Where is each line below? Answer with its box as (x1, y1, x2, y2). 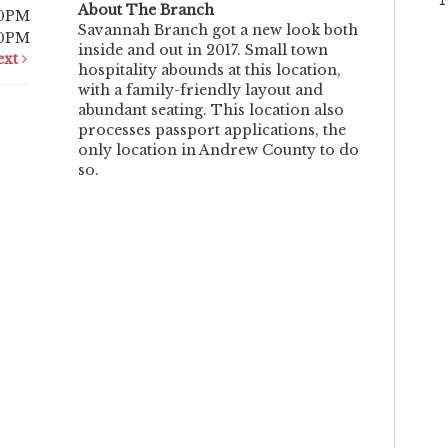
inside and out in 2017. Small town (78, 40, 328, 59)
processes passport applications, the (78, 120, 346, 139)
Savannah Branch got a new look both (78, 20, 358, 39)
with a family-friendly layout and (78, 80, 323, 99)
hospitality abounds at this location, (78, 60, 341, 79)
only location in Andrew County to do (78, 140, 359, 159)
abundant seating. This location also (78, 100, 344, 119)
